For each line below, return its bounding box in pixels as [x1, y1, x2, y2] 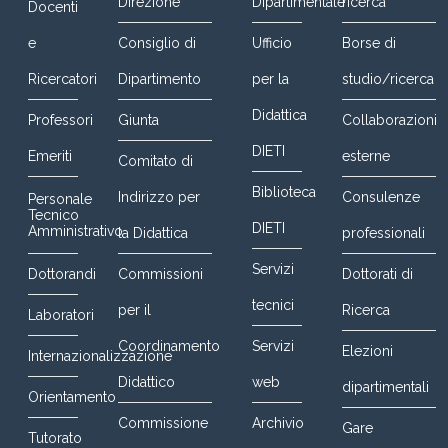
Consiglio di [117, 34, 196, 51]
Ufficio [251, 34, 292, 51]
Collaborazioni [341, 111, 437, 128]
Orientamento [28, 388, 116, 405]
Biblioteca [251, 183, 316, 200]
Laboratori [28, 306, 94, 323]
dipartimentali [341, 378, 429, 395]
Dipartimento [117, 70, 201, 87]
